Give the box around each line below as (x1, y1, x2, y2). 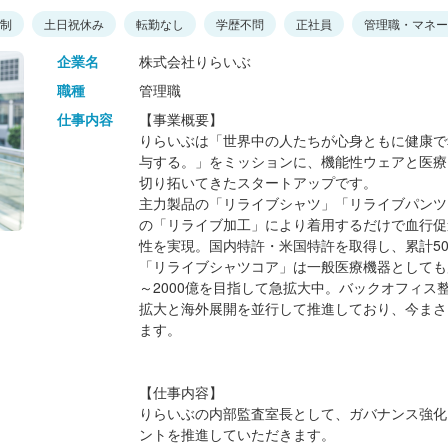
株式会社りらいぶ (139, 51, 251, 71)
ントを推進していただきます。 (139, 424, 335, 444)
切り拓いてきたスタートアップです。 (139, 172, 377, 192)
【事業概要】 (139, 109, 223, 129)
